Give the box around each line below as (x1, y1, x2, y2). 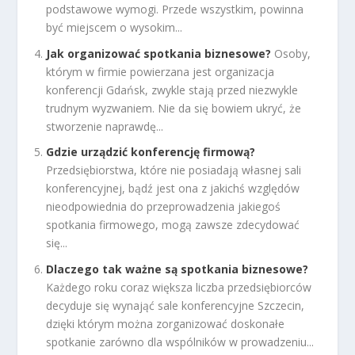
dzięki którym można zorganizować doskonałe (46, 316, 285, 332)
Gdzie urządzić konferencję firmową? (46, 144, 256, 160)
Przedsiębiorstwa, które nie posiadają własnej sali (46, 162, 302, 178)
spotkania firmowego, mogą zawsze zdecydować (46, 217, 300, 233)
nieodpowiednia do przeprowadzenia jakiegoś (46, 199, 281, 215)
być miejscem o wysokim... (46, 19, 183, 35)
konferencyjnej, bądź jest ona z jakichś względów (46, 181, 300, 197)
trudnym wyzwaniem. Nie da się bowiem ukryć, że (46, 100, 302, 116)
